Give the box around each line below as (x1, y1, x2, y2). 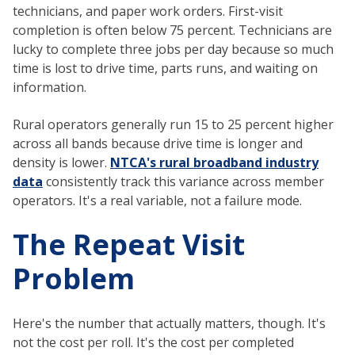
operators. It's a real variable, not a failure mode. (13, 191, 302, 209)
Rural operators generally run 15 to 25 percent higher (13, 115, 334, 133)
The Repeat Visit (13, 225, 245, 265)
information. (13, 78, 86, 97)
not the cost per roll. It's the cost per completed (13, 333, 294, 351)
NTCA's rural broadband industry (110, 153, 319, 171)
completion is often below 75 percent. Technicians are (13, 21, 332, 40)
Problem (13, 259, 135, 299)
